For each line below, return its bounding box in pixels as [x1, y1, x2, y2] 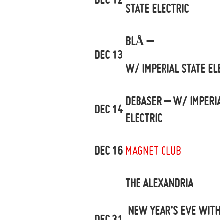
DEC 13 [94, 48, 123, 62]
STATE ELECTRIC [125, 1, 189, 16]
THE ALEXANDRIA [125, 176, 193, 190]
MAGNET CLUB [125, 143, 181, 158]
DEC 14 [94, 102, 123, 116]
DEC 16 [94, 143, 123, 158]
